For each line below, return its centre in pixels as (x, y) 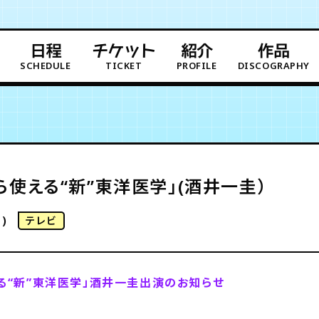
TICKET (124, 66)
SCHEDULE (46, 66)
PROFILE (197, 66)
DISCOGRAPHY (273, 66)
